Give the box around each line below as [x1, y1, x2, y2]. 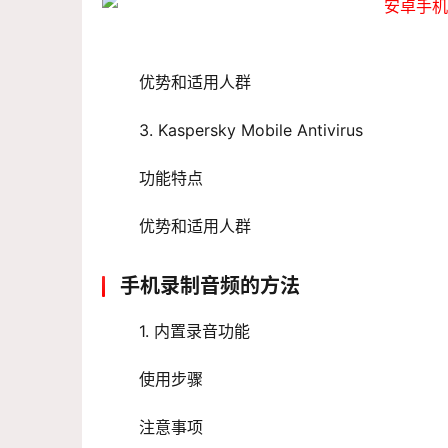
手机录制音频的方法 [120, 274, 300, 299]
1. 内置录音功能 [139, 321, 250, 342]
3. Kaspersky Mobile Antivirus [139, 120, 363, 141]
